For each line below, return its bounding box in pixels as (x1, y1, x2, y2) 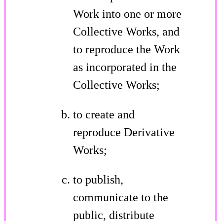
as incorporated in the (73, 60, 177, 74)
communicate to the (73, 190, 168, 204)
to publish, (73, 173, 123, 186)
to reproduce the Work (73, 42, 180, 56)
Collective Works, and (73, 25, 180, 38)
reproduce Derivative (73, 125, 175, 139)
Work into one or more (73, 7, 182, 20)
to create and (73, 108, 135, 121)
